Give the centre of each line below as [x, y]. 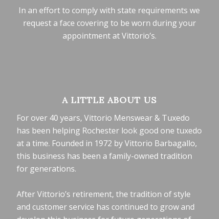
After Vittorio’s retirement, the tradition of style [103, 194]
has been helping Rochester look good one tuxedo [109, 130]
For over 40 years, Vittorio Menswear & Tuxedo [103, 118]
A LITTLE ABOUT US [109, 100]
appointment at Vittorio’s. [109, 36]
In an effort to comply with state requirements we [109, 11]
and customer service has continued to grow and [105, 207]
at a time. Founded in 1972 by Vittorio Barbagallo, [107, 143]
